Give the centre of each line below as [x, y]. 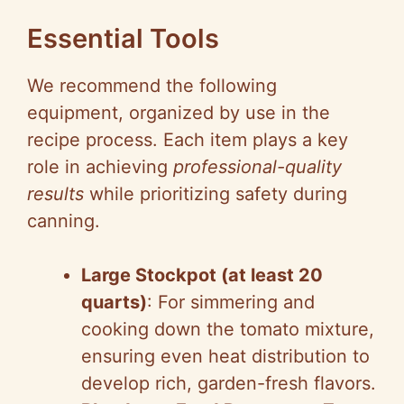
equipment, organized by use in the [179, 113]
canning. [64, 221]
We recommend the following [152, 86]
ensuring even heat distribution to [225, 357]
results [55, 194]
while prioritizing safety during [216, 194]
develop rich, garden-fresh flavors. [229, 384]
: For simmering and [231, 303]
